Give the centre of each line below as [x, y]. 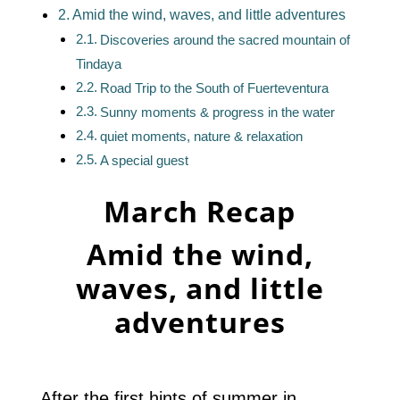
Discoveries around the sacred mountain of [225, 40]
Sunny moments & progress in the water [217, 112]
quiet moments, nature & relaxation [201, 137]
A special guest [144, 161]
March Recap [200, 211]
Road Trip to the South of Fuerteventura [214, 88]
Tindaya [98, 64]
